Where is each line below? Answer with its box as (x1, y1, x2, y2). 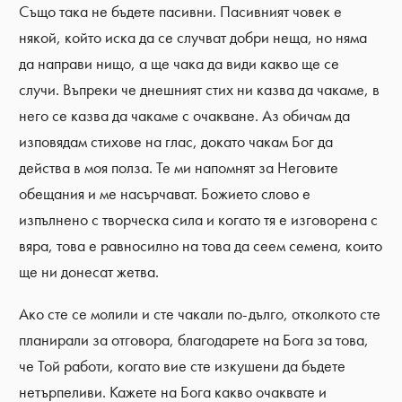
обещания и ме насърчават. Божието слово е (19, 184, 311, 205)
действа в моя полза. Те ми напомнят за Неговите (19, 158, 339, 179)
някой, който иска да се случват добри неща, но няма (19, 28, 368, 48)
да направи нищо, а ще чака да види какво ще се (19, 54, 340, 74)
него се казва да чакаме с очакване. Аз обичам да (19, 106, 351, 127)
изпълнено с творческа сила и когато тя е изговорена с (19, 210, 379, 231)
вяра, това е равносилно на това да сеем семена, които (19, 236, 383, 257)
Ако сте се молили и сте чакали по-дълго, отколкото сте (19, 304, 381, 325)
